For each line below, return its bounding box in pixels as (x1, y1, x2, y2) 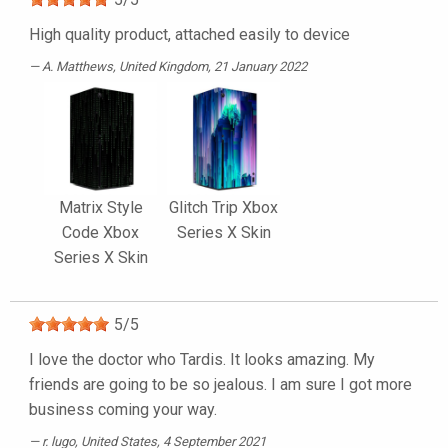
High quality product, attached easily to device (29, 25, 350, 45)
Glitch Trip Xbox (169, 198, 278, 218)
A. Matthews (42, 59, 113, 75)
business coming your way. (29, 400, 217, 420)
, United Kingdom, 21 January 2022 (113, 59, 307, 75)
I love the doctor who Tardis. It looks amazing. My (29, 350, 375, 370)
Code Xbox (62, 223, 139, 243)
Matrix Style (58, 198, 143, 218)
